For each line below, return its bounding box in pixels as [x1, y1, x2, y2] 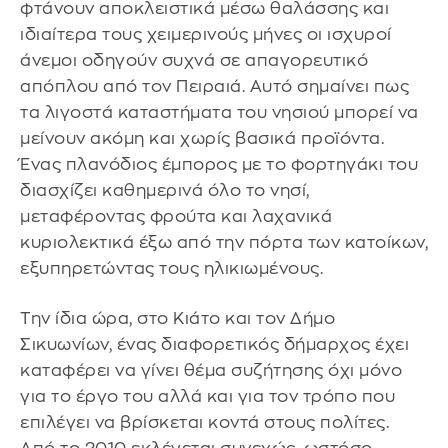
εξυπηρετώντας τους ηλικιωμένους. [20, 260, 323, 278]
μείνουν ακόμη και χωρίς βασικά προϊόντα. [20, 130, 384, 148]
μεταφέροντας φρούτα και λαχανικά [20, 208, 332, 226]
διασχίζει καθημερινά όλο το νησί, [20, 182, 310, 200]
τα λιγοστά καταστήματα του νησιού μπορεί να [20, 104, 419, 122]
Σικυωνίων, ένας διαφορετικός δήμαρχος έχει [20, 335, 409, 353]
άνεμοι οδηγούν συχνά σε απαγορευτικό [20, 52, 368, 70]
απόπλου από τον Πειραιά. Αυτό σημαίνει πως [20, 78, 409, 96]
